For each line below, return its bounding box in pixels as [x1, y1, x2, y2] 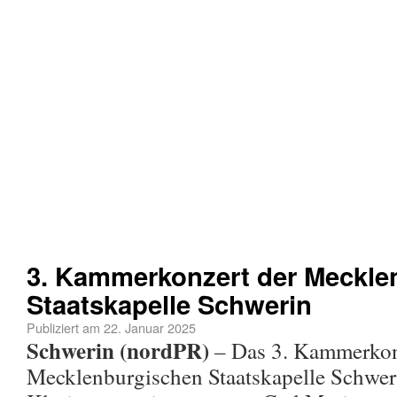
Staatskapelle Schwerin [27, 285, 312, 323]
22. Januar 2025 [104, 318, 196, 338]
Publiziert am [27, 318, 100, 338]
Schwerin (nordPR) [27, 334, 209, 368]
